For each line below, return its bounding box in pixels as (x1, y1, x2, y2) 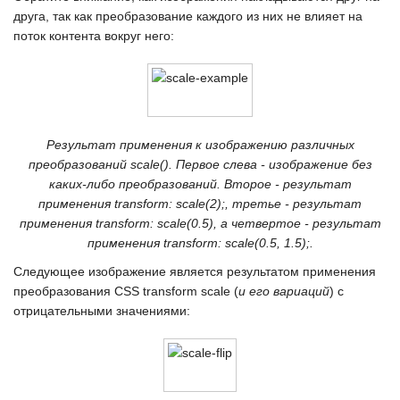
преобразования (13, 284, 114, 298)
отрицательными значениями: (13, 304, 190, 318)
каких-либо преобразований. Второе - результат (48, 177, 352, 191)
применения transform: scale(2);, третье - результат (38, 196, 362, 211)
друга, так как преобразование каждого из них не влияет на (13, 9, 362, 23)
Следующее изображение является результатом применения (13, 264, 376, 279)
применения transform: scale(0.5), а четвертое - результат (19, 216, 381, 230)
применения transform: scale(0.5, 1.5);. (87, 236, 313, 250)
